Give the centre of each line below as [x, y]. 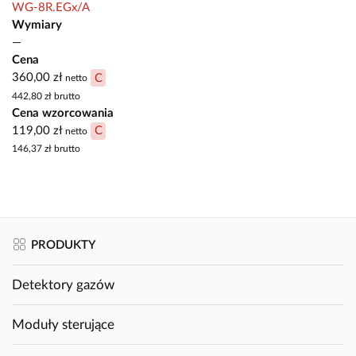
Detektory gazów [63, 285]
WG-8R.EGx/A [51, 8]
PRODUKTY [62, 246]
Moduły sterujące [63, 325]
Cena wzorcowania [63, 113]
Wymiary [37, 25]
